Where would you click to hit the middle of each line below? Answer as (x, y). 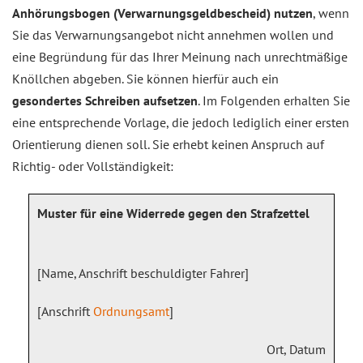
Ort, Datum (296, 349)
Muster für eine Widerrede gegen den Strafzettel (173, 213)
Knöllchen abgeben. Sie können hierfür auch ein (145, 79)
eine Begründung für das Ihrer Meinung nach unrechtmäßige (180, 57)
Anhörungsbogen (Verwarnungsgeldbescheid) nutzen (162, 13)
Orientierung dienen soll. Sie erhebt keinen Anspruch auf (168, 144)
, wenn (331, 13)
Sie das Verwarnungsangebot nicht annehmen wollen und (173, 35)
